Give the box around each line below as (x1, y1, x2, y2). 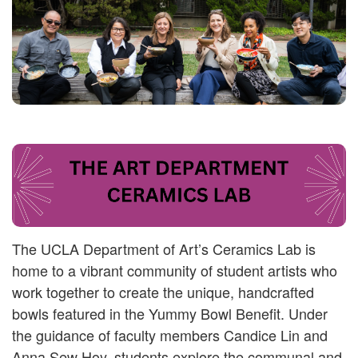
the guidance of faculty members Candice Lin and (12, 324, 328, 345)
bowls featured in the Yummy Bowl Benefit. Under (12, 303, 328, 324)
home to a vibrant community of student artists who (12, 260, 337, 280)
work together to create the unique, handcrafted (12, 281, 314, 302)
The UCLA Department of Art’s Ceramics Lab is (12, 238, 316, 259)
